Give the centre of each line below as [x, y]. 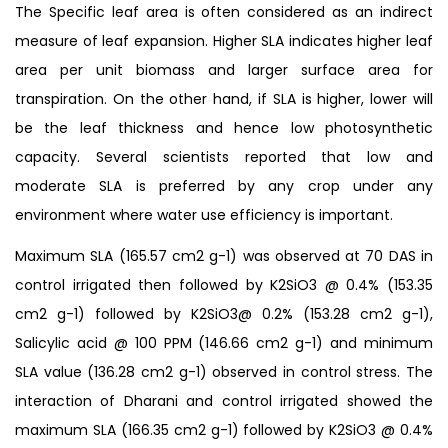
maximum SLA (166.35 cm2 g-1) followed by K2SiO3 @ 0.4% [224, 429]
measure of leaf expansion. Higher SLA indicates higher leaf [224, 40]
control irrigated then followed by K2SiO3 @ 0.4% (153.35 [224, 284]
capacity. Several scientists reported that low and [224, 156]
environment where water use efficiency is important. [204, 214]
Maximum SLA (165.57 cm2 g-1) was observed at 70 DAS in [224, 255]
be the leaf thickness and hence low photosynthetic [224, 127]
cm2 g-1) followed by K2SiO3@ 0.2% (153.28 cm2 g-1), [224, 313]
